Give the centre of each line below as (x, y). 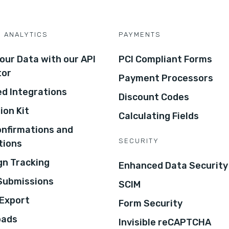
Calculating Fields (159, 116)
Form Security (151, 203)
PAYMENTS (140, 34)
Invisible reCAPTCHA (165, 222)
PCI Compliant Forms (165, 59)
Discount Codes (154, 97)
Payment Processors (166, 78)
